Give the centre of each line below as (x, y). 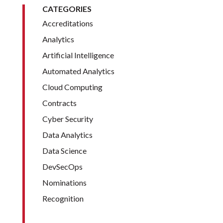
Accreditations (67, 23)
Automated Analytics (78, 71)
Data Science (64, 151)
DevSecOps (62, 167)
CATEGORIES (67, 9)
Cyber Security (67, 119)
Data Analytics (67, 135)
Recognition (63, 199)
